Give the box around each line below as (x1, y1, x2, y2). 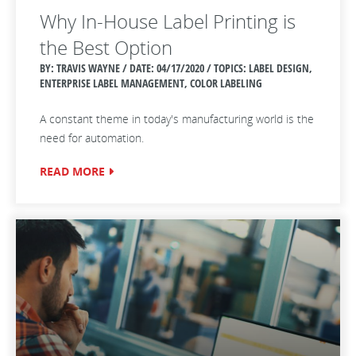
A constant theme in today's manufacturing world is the (40, 111, 314, 126)
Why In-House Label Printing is (40, 8, 296, 34)
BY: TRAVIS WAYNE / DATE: (40, 60, 157, 75)
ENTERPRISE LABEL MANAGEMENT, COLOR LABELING (40, 75, 262, 91)
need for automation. (40, 130, 144, 145)
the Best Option (40, 34, 172, 60)
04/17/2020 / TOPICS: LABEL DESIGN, (157, 60, 312, 75)
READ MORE (40, 164, 105, 179)
